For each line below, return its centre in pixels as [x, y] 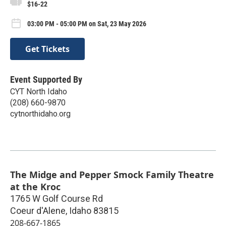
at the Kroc [35, 186]
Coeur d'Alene [38, 210]
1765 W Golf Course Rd [56, 198]
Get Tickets [47, 49]
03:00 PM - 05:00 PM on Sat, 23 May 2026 [87, 24]
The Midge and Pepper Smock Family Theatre [112, 174]
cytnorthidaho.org [40, 114]
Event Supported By [46, 79]
